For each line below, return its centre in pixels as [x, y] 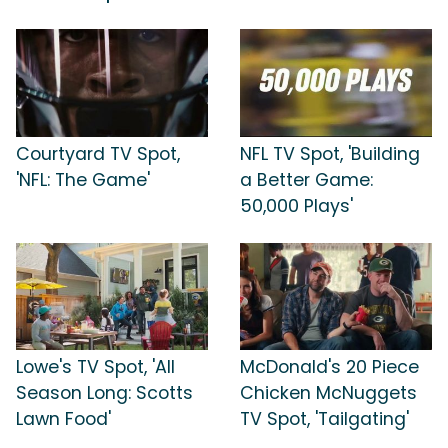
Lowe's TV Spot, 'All [95, 367]
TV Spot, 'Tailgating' [324, 419]
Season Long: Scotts [104, 393]
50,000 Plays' [296, 205]
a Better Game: [306, 179]
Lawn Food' [63, 419]
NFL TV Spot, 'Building [330, 153]
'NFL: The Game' [83, 179]
